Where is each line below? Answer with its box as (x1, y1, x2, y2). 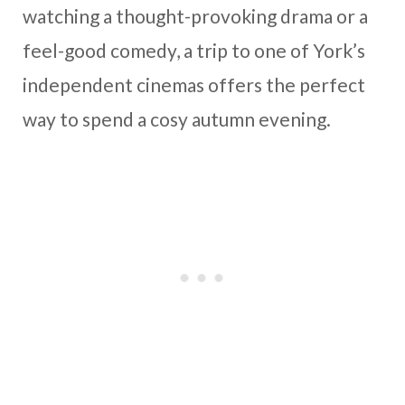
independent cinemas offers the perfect (23, 72, 365, 96)
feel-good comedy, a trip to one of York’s (23, 38, 365, 61)
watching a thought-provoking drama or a (23, 4, 368, 27)
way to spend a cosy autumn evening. (23, 107, 331, 130)
